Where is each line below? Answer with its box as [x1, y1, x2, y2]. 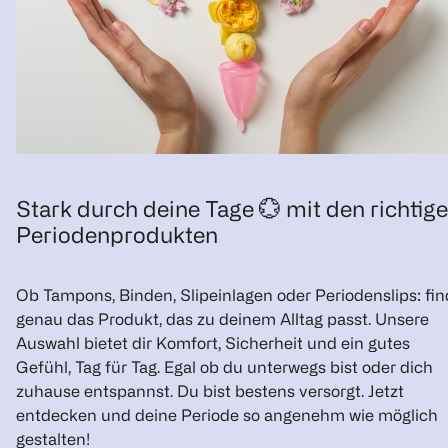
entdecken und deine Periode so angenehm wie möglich [16, 405, 438, 424]
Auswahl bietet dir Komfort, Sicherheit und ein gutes [16, 333, 410, 352]
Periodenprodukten [16, 222, 218, 248]
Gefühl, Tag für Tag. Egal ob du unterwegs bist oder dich [16, 357, 433, 376]
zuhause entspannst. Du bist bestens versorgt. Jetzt [16, 381, 404, 400]
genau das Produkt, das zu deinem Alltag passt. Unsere [16, 309, 429, 328]
